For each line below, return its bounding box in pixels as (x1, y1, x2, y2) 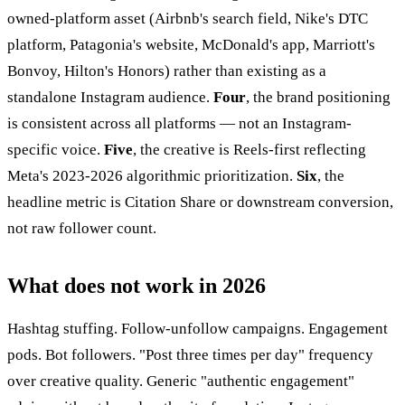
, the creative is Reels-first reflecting (133, 141, 366, 159)
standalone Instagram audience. (7, 89, 213, 107)
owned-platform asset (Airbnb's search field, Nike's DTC (7, 10, 368, 28)
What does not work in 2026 (7, 274, 266, 298)
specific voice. (7, 141, 104, 159)
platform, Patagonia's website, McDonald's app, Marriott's (7, 36, 375, 54)
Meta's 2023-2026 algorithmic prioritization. (7, 167, 297, 185)
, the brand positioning (246, 89, 391, 107)
